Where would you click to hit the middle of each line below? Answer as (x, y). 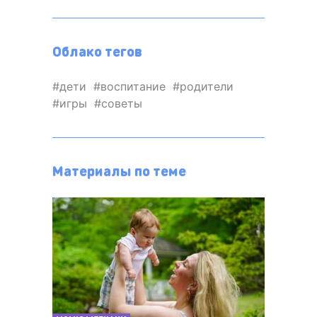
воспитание (133, 87)
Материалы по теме (119, 171)
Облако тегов (97, 51)
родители (207, 87)
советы (122, 104)
